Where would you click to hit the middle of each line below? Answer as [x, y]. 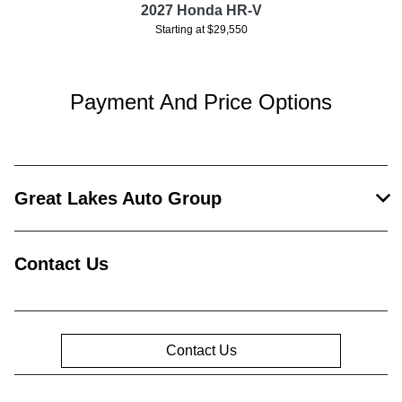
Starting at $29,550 [201, 29]
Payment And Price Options [201, 101]
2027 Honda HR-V [201, 10]
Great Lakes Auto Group [118, 198]
